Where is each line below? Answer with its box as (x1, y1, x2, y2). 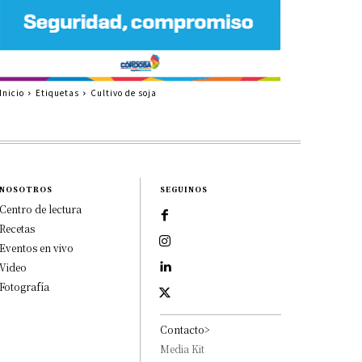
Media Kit (160, 341, 205, 356)
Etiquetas (35, 86, 79, 99)
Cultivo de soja (90, 86, 157, 99)
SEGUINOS (160, 183, 208, 195)
